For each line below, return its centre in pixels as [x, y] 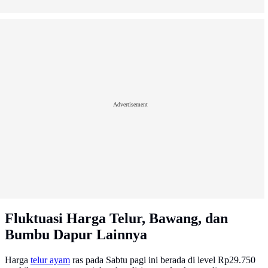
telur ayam [50, 260]
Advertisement [130, 104]
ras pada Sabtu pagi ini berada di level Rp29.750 [163, 260]
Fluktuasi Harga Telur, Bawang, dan [116, 219]
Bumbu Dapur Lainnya [76, 235]
